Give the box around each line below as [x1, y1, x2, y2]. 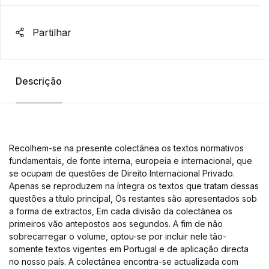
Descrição [15, 75, 62, 87]
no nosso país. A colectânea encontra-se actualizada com [9, 256, 238, 267]
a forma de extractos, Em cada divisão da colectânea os [9, 206, 232, 216]
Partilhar [29, 26, 71, 38]
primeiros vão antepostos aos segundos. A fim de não [9, 219, 223, 229]
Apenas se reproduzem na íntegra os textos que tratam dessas [9, 181, 259, 191]
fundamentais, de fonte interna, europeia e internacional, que [9, 156, 252, 166]
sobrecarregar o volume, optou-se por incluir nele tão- [9, 231, 226, 241]
